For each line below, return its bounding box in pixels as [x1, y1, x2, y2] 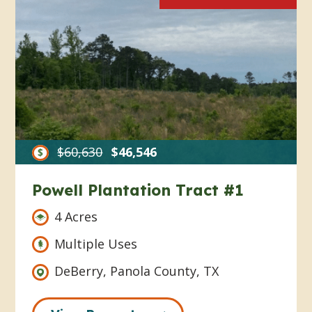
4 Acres [54, 208, 98, 226]
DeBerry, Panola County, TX [54, 263, 219, 280]
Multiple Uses [54, 235, 138, 253]
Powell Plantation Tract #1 [32, 180, 244, 201]
